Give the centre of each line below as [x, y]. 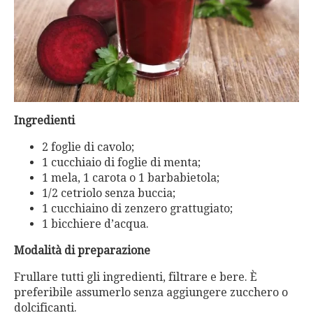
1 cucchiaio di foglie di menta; [121, 162]
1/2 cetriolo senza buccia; [109, 193]
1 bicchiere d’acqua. [95, 224]
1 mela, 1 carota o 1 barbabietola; [131, 177]
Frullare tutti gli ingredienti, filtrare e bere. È [136, 277]
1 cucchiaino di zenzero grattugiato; [137, 208]
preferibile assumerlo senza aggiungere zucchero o [151, 292]
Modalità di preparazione [82, 250]
